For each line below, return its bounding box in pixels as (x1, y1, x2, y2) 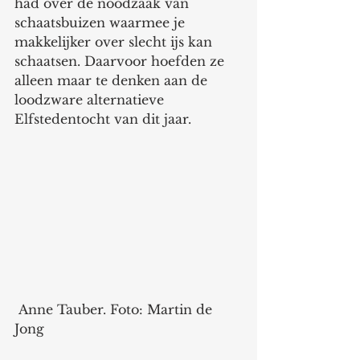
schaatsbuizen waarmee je (14, 14, 189, 31)
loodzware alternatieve (14, 91, 168, 108)
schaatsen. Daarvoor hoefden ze (14, 52, 228, 69)
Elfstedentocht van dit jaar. (14, 110, 195, 127)
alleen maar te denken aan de (14, 72, 211, 88)
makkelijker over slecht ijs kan (14, 33, 216, 50)
